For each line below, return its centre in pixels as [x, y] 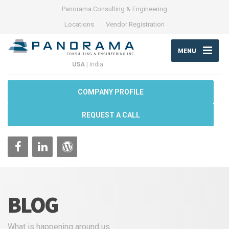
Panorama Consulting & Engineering [114, 9]
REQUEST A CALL [111, 115]
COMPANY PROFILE [111, 92]
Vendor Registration [135, 24]
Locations [79, 24]
